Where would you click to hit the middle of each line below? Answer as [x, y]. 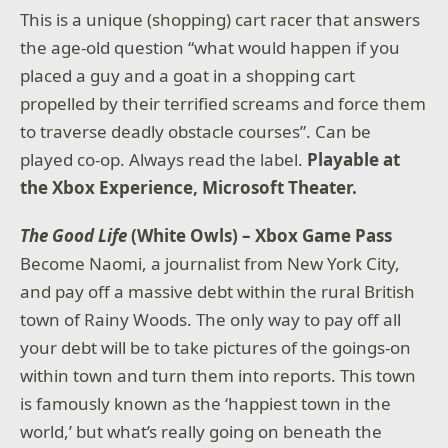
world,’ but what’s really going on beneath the [201, 431]
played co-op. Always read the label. [164, 160]
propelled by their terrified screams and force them [223, 104]
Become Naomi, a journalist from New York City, [210, 263]
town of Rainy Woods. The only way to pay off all [211, 319]
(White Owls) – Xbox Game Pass [260, 235]
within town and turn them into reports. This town [218, 375]
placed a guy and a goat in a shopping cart [188, 76]
